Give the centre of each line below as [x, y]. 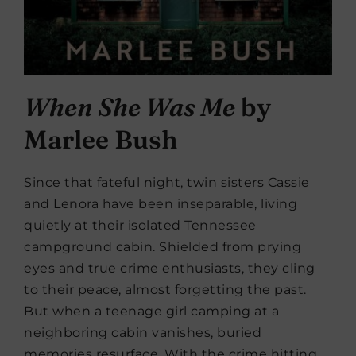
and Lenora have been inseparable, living [161, 204]
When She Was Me [130, 107]
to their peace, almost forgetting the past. [165, 290]
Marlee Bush [101, 140]
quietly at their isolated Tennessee [140, 226]
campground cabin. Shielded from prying [163, 247]
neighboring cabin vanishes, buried [143, 333]
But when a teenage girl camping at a [151, 311]
